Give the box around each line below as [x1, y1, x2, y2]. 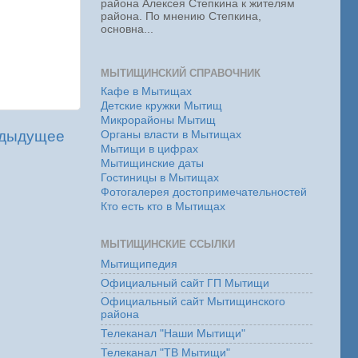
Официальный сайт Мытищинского [101, 296, 285, 308]
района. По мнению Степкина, [101, 10, 261, 22]
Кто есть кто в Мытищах [101, 200, 225, 213]
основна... [101, 23, 153, 35]
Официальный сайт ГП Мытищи [101, 276, 269, 289]
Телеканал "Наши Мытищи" [101, 328, 245, 340]
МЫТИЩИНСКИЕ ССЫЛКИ [101, 237, 235, 250]
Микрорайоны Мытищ [101, 113, 216, 126]
